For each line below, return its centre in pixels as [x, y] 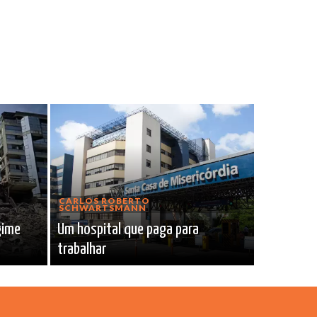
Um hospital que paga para [128, 230]
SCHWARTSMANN [102, 208]
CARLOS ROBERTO [104, 201]
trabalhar [81, 250]
